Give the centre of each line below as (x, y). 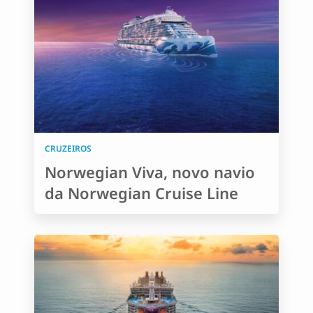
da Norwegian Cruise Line (141, 193)
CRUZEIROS (68, 148)
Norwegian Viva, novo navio (150, 172)
